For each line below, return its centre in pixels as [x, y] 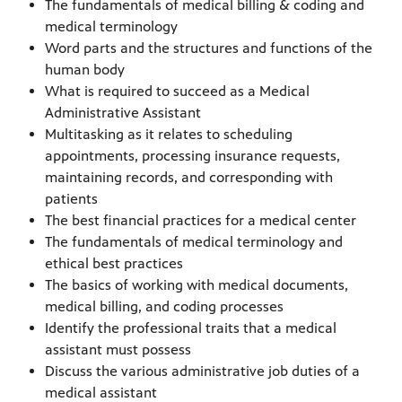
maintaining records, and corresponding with [189, 178]
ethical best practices [114, 264]
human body [85, 70]
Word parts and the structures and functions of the [209, 48]
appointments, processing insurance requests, [192, 156]
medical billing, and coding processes [164, 307]
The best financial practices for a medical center [201, 221]
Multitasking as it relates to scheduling [169, 135]
